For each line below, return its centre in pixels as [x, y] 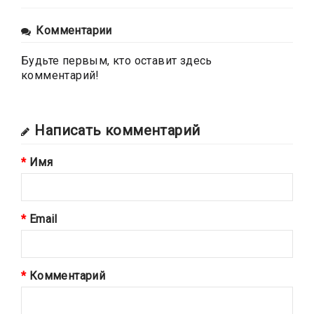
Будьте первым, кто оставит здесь [117, 60]
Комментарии [74, 30]
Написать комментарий [117, 130]
